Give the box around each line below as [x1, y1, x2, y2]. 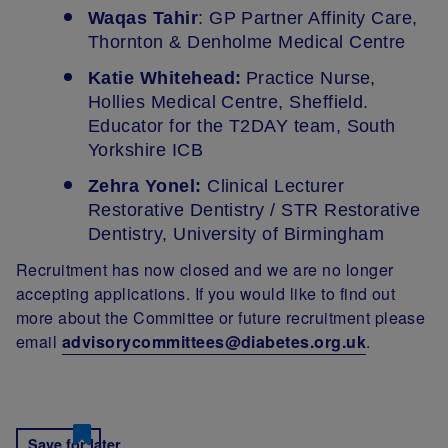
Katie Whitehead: [88, 68, 242, 89]
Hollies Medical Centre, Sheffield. [88, 92, 369, 113]
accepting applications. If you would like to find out [16, 282, 396, 306]
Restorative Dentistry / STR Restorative [88, 200, 421, 221]
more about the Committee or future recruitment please [16, 306, 426, 330]
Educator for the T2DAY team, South [88, 116, 396, 137]
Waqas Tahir [88, 8, 199, 29]
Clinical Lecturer [207, 176, 345, 197]
